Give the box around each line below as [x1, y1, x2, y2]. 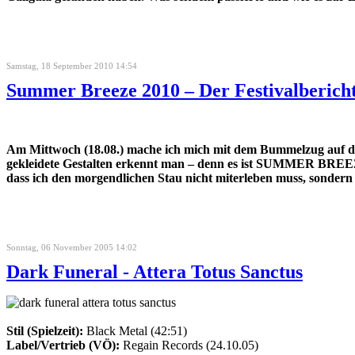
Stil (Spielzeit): [6, 323, 83, 338]
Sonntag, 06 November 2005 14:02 [6, 242, 137, 252]
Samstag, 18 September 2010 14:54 [6, 60, 137, 71]
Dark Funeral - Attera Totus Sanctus [6, 261, 303, 282]
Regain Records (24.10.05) [120, 338, 258, 352]
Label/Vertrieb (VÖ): [6, 338, 120, 352]
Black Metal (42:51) [83, 323, 187, 338]
